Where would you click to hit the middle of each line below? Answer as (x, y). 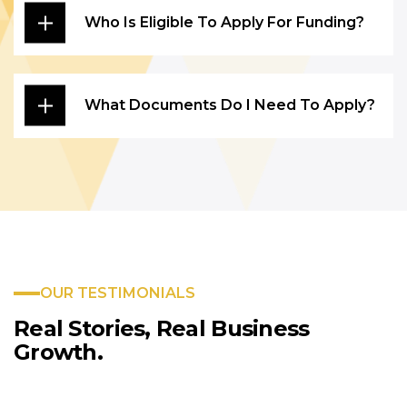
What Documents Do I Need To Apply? (230, 105)
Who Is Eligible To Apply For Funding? (224, 23)
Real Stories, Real (110, 328)
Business (258, 328)
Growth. (58, 352)
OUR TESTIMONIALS (118, 293)
